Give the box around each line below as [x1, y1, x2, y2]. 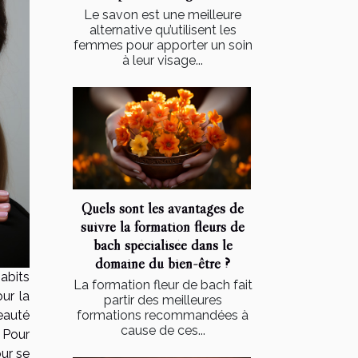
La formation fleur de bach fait [73, 276, 253, 292]
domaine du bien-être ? [95, 253, 230, 272]
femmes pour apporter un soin [73, 38, 253, 54]
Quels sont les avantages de [82, 197, 244, 217]
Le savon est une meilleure [84, 7, 241, 23]
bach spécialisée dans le [93, 234, 233, 254]
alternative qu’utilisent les [89, 22, 237, 38]
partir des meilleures [103, 292, 222, 308]
